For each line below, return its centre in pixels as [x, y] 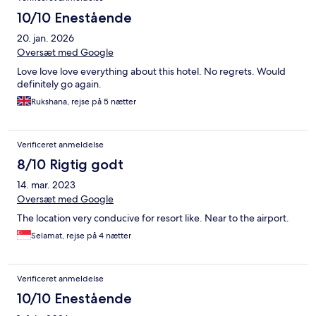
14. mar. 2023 [46, 184]
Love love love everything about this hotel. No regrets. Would [151, 71]
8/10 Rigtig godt [70, 164]
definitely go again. [59, 84]
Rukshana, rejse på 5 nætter [84, 101]
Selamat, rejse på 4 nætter [81, 235]
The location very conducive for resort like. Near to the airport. [153, 218]
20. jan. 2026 [45, 38]
